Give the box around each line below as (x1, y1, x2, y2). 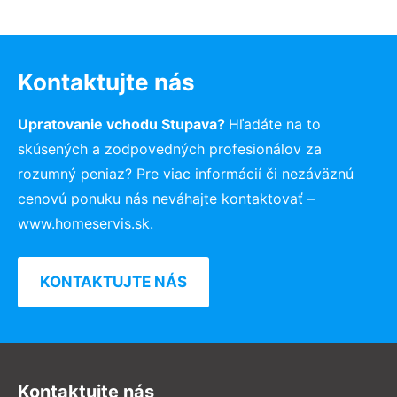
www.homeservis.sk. (18, 214, 153, 232)
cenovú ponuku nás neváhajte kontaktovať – (18, 189, 315, 207)
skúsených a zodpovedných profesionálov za (18, 139, 322, 158)
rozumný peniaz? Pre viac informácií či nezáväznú (18, 164, 354, 183)
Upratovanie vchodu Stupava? (18, 114, 229, 133)
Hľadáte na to (229, 114, 321, 133)
